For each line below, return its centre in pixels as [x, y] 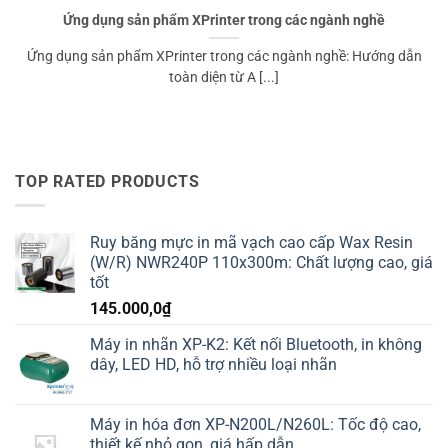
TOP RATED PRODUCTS [107, 181]
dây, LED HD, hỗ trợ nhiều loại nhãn [213, 365]
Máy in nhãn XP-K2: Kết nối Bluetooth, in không [256, 345]
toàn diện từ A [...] [224, 77]
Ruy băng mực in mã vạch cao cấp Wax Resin [251, 243]
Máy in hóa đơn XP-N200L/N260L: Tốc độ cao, [255, 425]
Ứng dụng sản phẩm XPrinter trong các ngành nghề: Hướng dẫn [224, 56]
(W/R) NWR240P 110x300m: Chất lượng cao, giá [261, 263]
